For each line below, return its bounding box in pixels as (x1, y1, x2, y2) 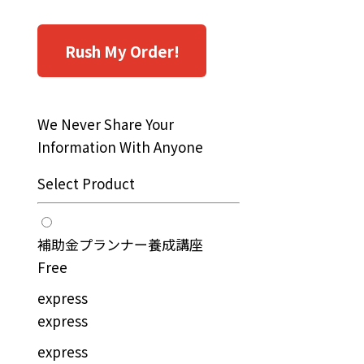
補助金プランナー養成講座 (37, 234, 204, 255)
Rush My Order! (64, 40, 180, 63)
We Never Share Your (37, 114, 175, 135)
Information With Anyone (37, 136, 204, 158)
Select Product (37, 173, 136, 194)
